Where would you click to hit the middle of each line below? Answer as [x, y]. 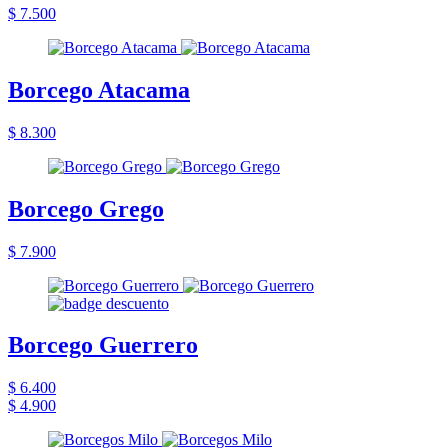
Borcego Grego [86, 208]
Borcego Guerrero [103, 345]
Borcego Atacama [99, 89]
